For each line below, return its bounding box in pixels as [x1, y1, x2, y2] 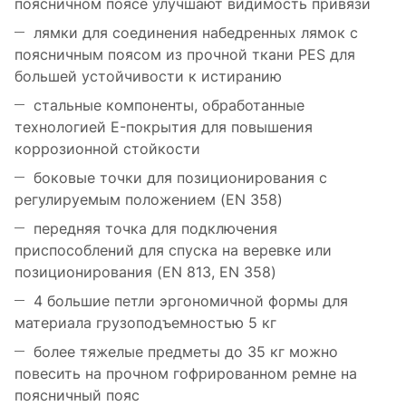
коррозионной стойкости [14, 140, 200, 159]
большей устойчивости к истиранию [14, 67, 282, 86]
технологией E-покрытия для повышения [14, 118, 313, 137]
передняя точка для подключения [34, 219, 277, 238]
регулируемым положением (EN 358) [14, 190, 283, 209]
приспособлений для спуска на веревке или [14, 241, 332, 260]
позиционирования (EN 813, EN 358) [14, 263, 276, 282]
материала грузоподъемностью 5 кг [14, 314, 276, 333]
